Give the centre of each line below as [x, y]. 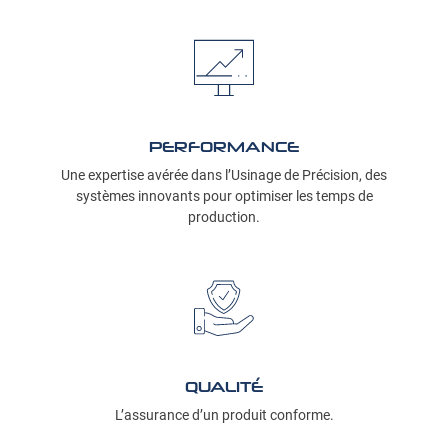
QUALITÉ [224, 386]
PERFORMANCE [224, 146]
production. [224, 217]
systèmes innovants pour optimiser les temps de [224, 196]
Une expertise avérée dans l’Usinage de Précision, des [224, 175]
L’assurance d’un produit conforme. [224, 415]
